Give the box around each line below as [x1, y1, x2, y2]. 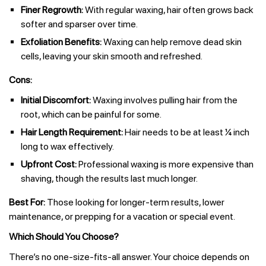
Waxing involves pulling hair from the [91, 94, 237, 106]
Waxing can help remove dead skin [102, 36, 242, 47]
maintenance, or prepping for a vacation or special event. [9, 211, 235, 222]
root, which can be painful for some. [21, 109, 161, 120]
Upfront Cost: [21, 159, 77, 170]
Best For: [9, 197, 45, 208]
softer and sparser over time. [21, 18, 138, 30]
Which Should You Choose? [9, 231, 119, 242]
